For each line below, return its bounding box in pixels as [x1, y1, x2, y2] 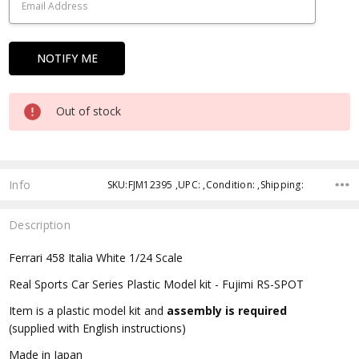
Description [9, 216, 71, 232]
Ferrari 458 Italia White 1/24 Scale [9, 250, 184, 266]
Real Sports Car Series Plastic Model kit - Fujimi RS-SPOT [9, 276, 305, 292]
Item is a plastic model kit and [9, 303, 167, 319]
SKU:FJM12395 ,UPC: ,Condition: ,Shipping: [107, 177, 304, 192]
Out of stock [56, 103, 122, 119]
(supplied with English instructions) [9, 321, 187, 337]
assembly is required [167, 303, 288, 319]
